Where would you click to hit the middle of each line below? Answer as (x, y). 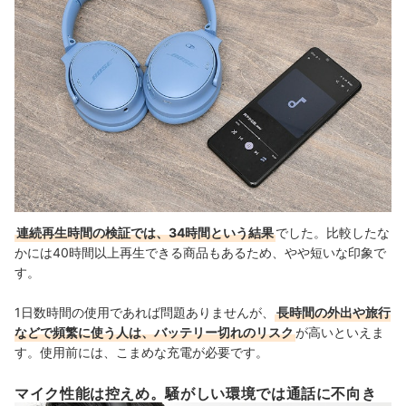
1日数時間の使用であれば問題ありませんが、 (145, 312)
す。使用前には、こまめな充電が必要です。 (141, 352)
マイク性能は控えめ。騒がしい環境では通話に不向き (196, 393)
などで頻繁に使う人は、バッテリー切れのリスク (154, 332)
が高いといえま (340, 332)
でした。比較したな (333, 232)
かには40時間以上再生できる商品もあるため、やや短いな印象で (200, 252)
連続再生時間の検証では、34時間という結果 (145, 232)
